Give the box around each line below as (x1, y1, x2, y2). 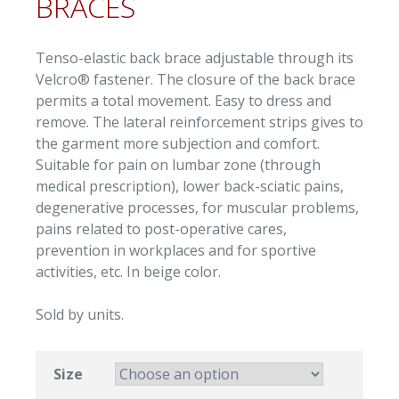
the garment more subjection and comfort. (36, 134, 320, 154)
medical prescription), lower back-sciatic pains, (36, 176, 344, 197)
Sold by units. (36, 305, 124, 325)
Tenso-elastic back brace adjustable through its (36, 48, 354, 69)
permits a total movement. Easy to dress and (36, 91, 331, 111)
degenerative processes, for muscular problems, (36, 198, 359, 218)
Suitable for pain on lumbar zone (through (36, 155, 321, 175)
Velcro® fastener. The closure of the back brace (36, 69, 355, 90)
